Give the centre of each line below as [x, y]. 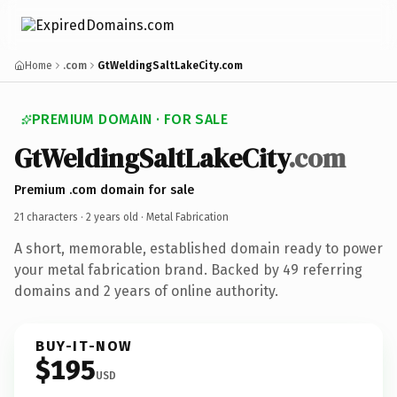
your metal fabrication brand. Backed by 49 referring [188, 269]
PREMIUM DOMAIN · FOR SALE [130, 119]
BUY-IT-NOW [84, 346]
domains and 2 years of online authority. [146, 291]
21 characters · [50, 217]
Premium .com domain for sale [104, 190]
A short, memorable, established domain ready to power [198, 248]
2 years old [112, 217]
